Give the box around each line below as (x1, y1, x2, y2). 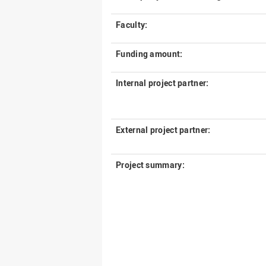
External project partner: (116, 124, 211, 136)
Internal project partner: (116, 77, 209, 89)
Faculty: (116, 19, 148, 31)
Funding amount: (116, 48, 183, 60)
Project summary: (116, 159, 185, 171)
